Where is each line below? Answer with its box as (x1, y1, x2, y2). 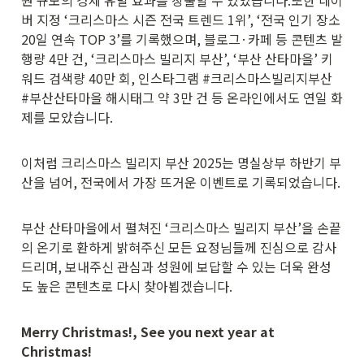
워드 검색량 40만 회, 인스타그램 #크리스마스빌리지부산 (21, 67, 332, 88)
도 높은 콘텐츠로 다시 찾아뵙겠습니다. (21, 275, 232, 296)
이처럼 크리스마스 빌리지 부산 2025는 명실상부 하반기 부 (21, 152, 341, 172)
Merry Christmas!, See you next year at (21, 321, 275, 341)
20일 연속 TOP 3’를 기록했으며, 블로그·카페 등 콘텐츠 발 (21, 28, 343, 49)
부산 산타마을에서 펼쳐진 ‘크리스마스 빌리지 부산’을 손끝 (21, 217, 341, 237)
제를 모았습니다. (21, 106, 113, 127)
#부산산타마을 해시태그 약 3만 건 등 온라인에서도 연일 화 (21, 87, 343, 107)
